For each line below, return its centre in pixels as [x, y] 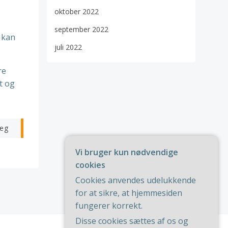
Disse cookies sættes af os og [132, 221]
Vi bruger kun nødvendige [127, 152]
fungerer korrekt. [109, 206]
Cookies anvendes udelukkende [136, 180]
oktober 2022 [77, 12]
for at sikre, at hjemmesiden [129, 193]
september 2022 [81, 30]
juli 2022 [68, 47]
